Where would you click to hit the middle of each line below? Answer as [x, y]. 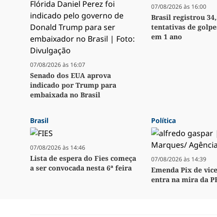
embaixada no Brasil [65, 95]
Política [163, 121]
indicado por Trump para [73, 85]
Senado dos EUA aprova [70, 76]
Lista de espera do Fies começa [83, 158]
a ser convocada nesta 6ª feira [81, 168]
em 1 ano [167, 37]
